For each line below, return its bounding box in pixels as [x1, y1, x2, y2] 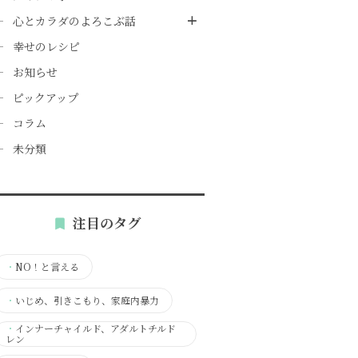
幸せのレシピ [13, 38, 80, 54]
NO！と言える [15, 259, 79, 273]
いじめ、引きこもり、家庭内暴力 [15, 292, 159, 307]
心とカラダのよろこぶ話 [13, 13, 136, 29]
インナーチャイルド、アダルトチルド [15, 321, 176, 335]
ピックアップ [13, 89, 78, 105]
